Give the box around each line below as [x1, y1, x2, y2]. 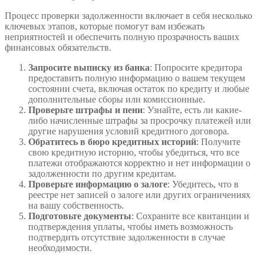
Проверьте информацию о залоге [28, 179, 167, 190]
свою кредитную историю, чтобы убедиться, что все [28, 147, 239, 158]
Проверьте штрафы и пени [28, 105, 143, 115]
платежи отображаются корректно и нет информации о [28, 158, 250, 169]
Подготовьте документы [28, 211, 131, 222]
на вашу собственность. [28, 200, 124, 211]
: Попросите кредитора [150, 62, 242, 73]
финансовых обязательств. [5, 42, 111, 53]
